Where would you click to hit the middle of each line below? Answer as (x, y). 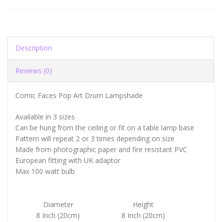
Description (34, 48)
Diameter (58, 204)
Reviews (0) (34, 70)
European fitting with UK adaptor (68, 160)
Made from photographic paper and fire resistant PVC (101, 149)
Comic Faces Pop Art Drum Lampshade (79, 95)
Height (143, 204)
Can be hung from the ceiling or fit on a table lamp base (105, 127)
